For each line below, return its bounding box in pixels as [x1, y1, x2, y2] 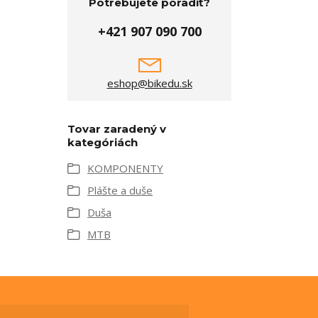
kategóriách [67, 136, 138, 149]
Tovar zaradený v [67, 122, 166, 136]
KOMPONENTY [87, 161, 163, 175]
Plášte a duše [87, 183, 153, 197]
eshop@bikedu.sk [106, 76, 192, 90]
